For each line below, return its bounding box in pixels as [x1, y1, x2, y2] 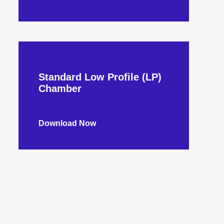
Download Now [38, 119, 96, 127]
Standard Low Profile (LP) [38, 71, 161, 82]
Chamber [38, 83, 81, 94]
